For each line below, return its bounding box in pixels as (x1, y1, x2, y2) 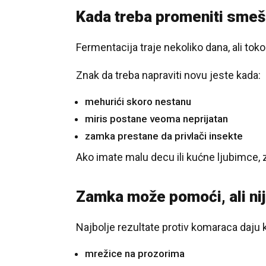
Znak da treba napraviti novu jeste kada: (76, 69, 261, 81)
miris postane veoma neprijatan (85, 113, 228, 125)
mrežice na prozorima (85, 248, 185, 259)
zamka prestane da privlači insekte (85, 130, 243, 142)
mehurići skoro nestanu (85, 96, 191, 107)
